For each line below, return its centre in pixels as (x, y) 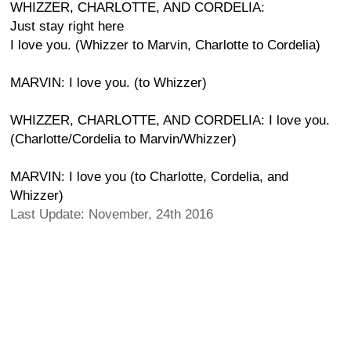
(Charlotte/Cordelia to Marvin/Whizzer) (123, 139)
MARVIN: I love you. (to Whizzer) (109, 83)
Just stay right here (67, 26)
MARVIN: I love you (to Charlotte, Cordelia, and (149, 177)
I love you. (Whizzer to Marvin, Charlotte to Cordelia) (165, 45)
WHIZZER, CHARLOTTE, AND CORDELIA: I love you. (170, 120)
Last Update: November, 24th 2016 (112, 214)
